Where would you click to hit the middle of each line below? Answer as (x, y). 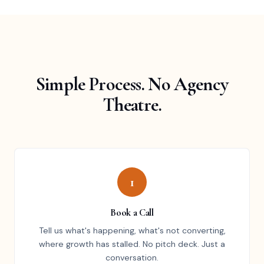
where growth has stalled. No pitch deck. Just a (132, 244)
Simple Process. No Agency (132, 84)
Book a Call (132, 212)
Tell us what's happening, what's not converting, (132, 230)
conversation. (132, 258)
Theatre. (132, 105)
